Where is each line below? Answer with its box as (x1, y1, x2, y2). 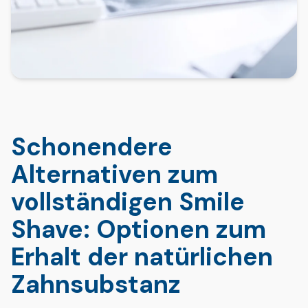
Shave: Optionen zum (11, 213, 266, 245)
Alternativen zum (11, 158, 218, 190)
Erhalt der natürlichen (11, 241, 273, 273)
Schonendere (11, 131, 173, 163)
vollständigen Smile (11, 186, 245, 218)
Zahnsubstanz (11, 268, 181, 300)
